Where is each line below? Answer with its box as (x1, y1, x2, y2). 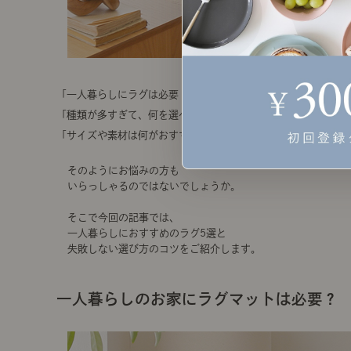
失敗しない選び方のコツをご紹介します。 (67, 244, 261, 254)
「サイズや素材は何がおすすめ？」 (56, 130, 219, 140)
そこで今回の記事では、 (67, 212, 179, 223)
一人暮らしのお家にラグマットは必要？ (56, 291, 338, 306)
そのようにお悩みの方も (67, 165, 179, 175)
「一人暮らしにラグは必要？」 (56, 89, 199, 100)
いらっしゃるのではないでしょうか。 (67, 181, 241, 191)
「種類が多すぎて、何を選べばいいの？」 (56, 110, 250, 120)
